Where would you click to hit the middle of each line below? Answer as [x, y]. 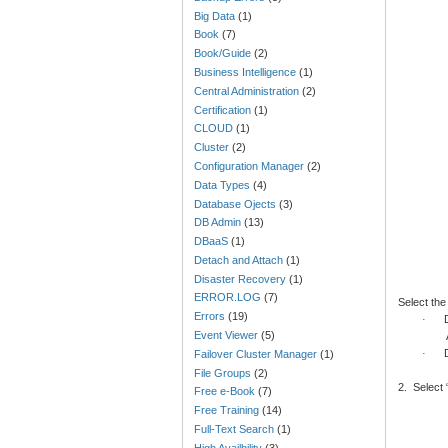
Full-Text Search [234, 428]
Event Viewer [226, 334]
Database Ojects [235, 203]
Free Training [227, 410]
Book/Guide [223, 53]
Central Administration [247, 90]
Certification [223, 109]
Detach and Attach [239, 259]
